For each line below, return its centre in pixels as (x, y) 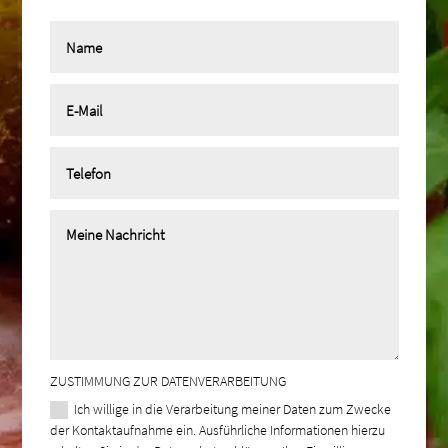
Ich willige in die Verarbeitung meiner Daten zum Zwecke (232, 408)
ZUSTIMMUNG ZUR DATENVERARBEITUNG (167, 380)
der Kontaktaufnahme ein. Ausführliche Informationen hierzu (217, 429)
